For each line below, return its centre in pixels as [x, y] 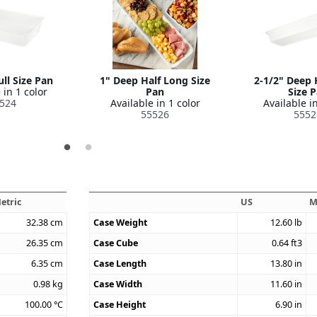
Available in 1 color [155, 103]
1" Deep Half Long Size [155, 80]
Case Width [118, 284]
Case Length [120, 263]
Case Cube [116, 243]
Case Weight [121, 222]
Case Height [120, 304]
